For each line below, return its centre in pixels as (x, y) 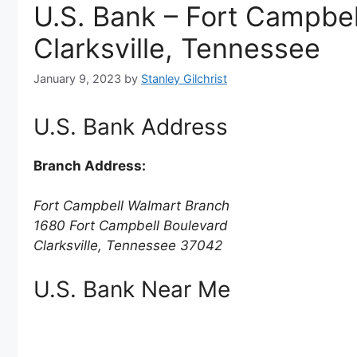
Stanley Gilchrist (184, 78)
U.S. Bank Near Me (132, 289)
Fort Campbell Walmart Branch (131, 206)
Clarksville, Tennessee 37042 (128, 246)
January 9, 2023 (77, 78)
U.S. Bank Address (131, 126)
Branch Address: (90, 165)
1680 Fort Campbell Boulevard (131, 226)
